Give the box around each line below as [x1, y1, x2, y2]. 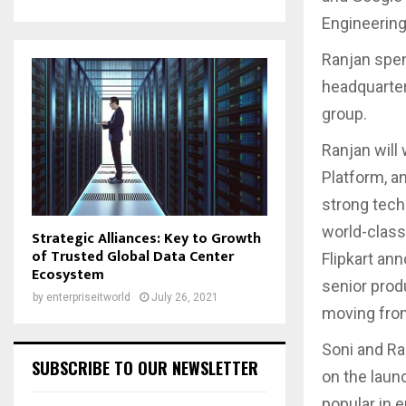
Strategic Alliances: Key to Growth [32, 226, 261, 251]
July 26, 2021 [151, 290, 218, 304]
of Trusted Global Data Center [32, 244, 234, 269]
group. [322, 103, 367, 123]
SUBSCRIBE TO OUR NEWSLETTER [32, 355, 258, 380]
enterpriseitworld [46, 290, 130, 304]
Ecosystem [32, 262, 104, 287]
